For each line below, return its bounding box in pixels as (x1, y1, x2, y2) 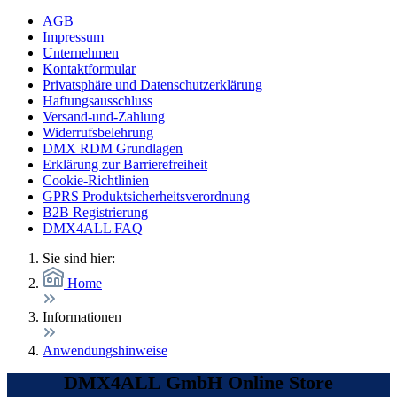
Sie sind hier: (43, 251, 115, 266)
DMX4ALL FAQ (43, 221, 143, 236)
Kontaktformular (43, 61, 136, 76)
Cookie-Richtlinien (43, 173, 149, 188)
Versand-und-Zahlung (43, 109, 165, 124)
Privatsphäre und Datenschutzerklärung (43, 77, 262, 92)
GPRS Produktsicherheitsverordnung (43, 189, 250, 204)
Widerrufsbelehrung (43, 125, 153, 140)
